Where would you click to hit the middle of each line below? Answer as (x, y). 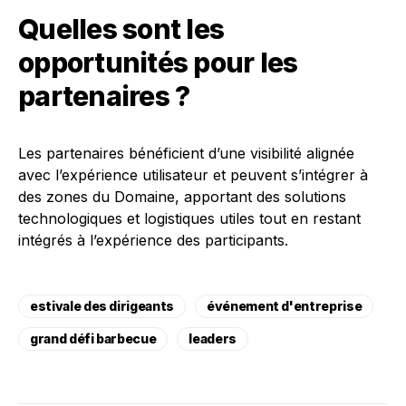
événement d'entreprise (284, 306)
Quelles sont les (121, 29)
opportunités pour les (158, 63)
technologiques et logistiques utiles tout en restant (189, 219)
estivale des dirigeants (102, 306)
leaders (213, 339)
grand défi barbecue (93, 339)
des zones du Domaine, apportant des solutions (182, 197)
